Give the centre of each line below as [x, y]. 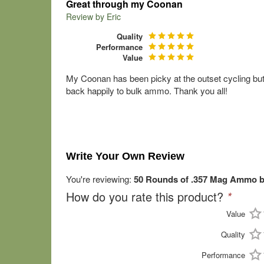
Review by [86, 16]
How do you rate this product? [146, 197]
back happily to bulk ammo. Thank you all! [147, 90]
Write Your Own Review [125, 156]
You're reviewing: [100, 179]
